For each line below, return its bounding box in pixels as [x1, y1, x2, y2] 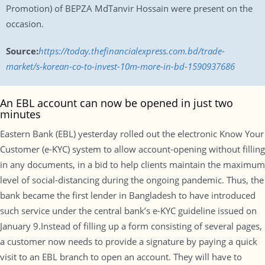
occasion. [6, 18, 44, 30]
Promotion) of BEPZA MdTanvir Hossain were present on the [6, 2, 253, 14]
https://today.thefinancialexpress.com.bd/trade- [38, 45, 225, 57]
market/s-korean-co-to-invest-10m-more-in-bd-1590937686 [6, 60, 235, 72]
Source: [6, 45, 38, 57]
